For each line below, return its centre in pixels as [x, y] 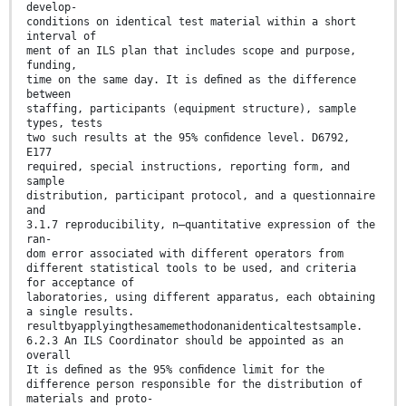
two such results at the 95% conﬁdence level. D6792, [188, 137]
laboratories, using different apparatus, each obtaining [201, 297]
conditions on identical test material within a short [191, 21]
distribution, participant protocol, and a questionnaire [201, 195]
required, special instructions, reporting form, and [188, 166]
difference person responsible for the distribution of [194, 384]
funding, [52, 65]
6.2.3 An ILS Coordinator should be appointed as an [185, 340]
